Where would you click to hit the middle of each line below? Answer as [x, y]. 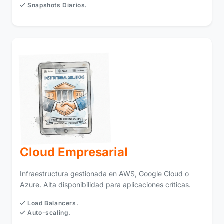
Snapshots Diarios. [57, 5]
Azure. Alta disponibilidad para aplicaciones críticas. [105, 184]
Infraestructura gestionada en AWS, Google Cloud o [104, 173]
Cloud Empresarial [74, 152]
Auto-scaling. [48, 212]
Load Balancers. [52, 203]
